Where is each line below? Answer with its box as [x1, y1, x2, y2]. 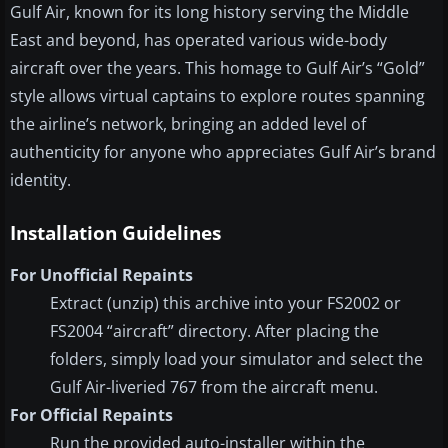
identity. [10, 168, 71, 191]
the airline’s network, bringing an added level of [10, 112, 366, 135]
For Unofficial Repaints [10, 263, 193, 286]
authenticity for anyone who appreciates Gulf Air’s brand [10, 140, 436, 163]
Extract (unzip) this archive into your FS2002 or [50, 291, 401, 314]
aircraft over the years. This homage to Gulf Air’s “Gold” [10, 56, 425, 79]
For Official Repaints [10, 403, 173, 426]
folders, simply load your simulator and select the [50, 347, 423, 370]
